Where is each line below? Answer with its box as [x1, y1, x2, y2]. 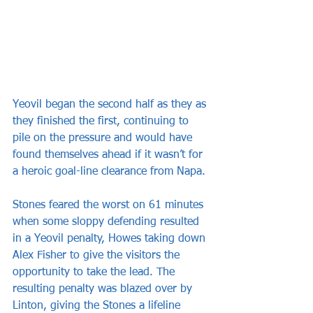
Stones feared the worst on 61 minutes [13, 199, 207, 211]
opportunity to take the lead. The [13, 266, 178, 278]
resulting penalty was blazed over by [13, 283, 196, 295]
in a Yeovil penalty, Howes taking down [13, 233, 209, 245]
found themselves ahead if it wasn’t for [13, 149, 206, 161]
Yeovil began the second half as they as [13, 99, 210, 110]
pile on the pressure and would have [13, 132, 196, 144]
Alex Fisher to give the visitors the [13, 249, 183, 261]
